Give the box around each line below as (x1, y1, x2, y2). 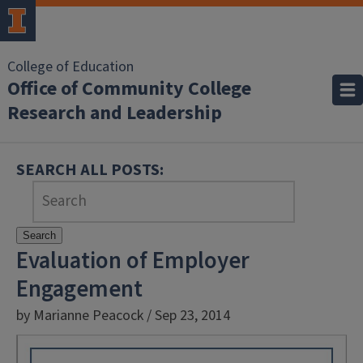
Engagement (16, 272, 143, 306)
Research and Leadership (7, 99, 222, 127)
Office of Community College (7, 75, 251, 103)
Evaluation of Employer (16, 244, 250, 278)
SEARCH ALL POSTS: (16, 158, 164, 181)
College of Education (7, 57, 134, 77)
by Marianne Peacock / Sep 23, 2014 (16, 305, 230, 326)
